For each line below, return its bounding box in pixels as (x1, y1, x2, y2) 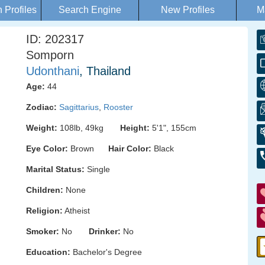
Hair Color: (108, 144, 151, 153)
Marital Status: (26, 164, 85, 174)
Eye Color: (26, 144, 68, 153)
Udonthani (26, 64, 79, 77)
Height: (120, 123, 150, 132)
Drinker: (89, 227, 121, 236)
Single (85, 164, 110, 174)
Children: (26, 185, 63, 195)
